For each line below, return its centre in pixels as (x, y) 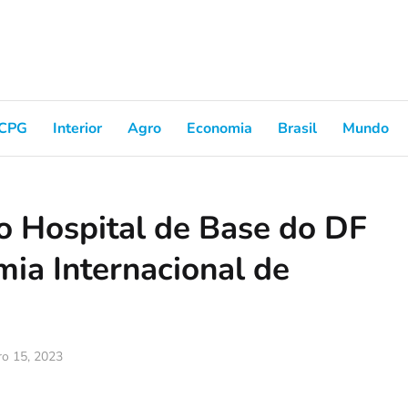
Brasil (297, 128)
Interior (77, 128)
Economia (219, 128)
